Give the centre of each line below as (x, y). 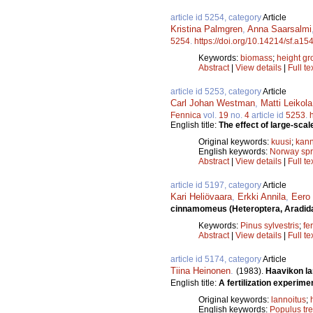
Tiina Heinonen (201, 270)
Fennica (186, 115)
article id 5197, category (217, 185)
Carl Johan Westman (213, 103)
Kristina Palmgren (206, 29)
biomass (256, 58)
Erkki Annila (262, 196)
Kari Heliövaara (201, 196)
